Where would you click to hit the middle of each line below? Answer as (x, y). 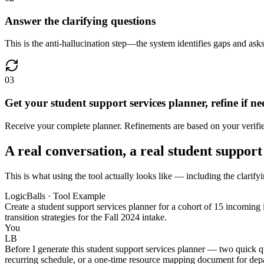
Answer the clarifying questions (80, 21)
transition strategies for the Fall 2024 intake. (86, 217)
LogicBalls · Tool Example (55, 196)
